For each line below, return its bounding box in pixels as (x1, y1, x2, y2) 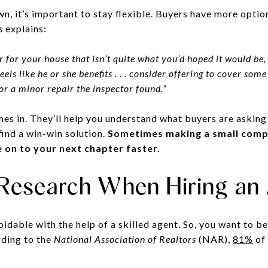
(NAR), (196, 233, 233, 245)
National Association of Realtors (54, 233, 196, 245)
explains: (3, 22, 47, 34)
